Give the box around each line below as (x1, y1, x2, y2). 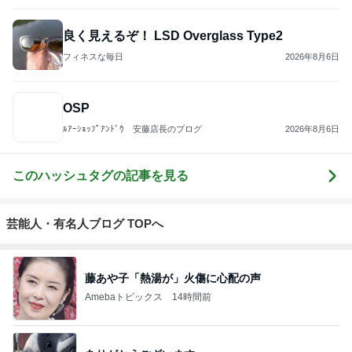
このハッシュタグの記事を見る (13, 168, 189, 182)
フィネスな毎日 (63, 51, 123, 61)
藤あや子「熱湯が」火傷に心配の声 (85, 272, 261, 285)
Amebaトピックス (85, 291, 163, 303)
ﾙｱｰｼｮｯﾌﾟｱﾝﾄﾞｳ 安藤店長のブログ (63, 123, 202, 134)
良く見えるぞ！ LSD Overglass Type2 (63, 28, 283, 42)
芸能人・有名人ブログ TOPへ (6, 216, 163, 230)
